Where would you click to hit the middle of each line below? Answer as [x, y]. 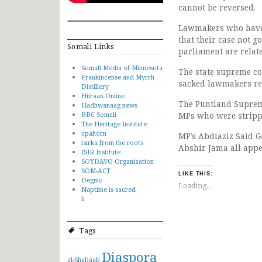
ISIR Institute [101, 151]
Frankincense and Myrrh [118, 77]
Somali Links [91, 46]
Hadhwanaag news [109, 105]
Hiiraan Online [103, 95]
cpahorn [94, 133]
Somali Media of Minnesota [122, 67]
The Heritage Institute [114, 123]
